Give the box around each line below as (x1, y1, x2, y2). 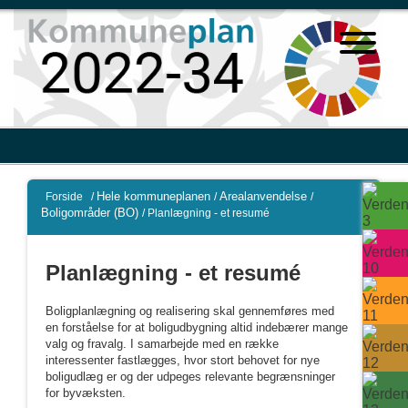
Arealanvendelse (219, 189, 307, 203)
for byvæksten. (46, 386, 126, 400)
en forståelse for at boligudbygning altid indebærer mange (46, 321, 348, 334)
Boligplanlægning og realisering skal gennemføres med (46, 304, 334, 318)
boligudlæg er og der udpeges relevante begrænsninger (46, 370, 335, 383)
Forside (46, 190, 83, 203)
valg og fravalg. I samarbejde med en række (46, 337, 279, 351)
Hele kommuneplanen (97, 189, 210, 203)
